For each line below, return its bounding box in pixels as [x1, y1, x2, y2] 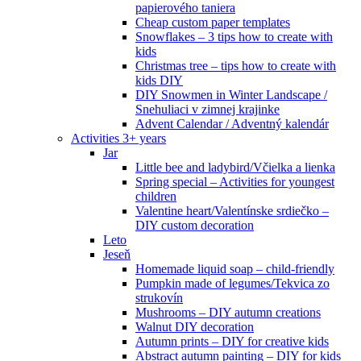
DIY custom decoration [135, 218, 254, 232]
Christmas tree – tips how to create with [135, 58, 336, 73]
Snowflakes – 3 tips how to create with [135, 29, 333, 44]
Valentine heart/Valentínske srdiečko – [135, 203, 329, 218]
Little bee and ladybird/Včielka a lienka [135, 160, 335, 174]
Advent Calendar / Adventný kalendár [135, 116, 329, 131]
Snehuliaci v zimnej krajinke [135, 102, 280, 116]
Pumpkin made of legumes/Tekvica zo [135, 276, 330, 290]
